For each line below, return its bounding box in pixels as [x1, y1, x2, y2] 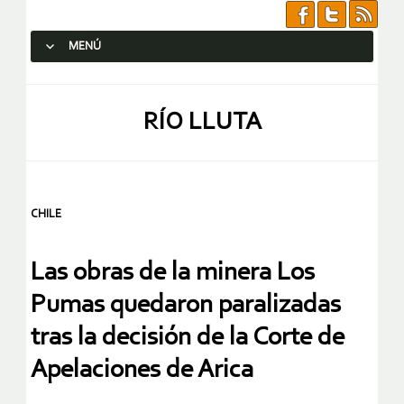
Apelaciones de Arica [31, 357, 253, 384]
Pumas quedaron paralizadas [31, 292, 341, 319]
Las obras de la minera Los [31, 260, 315, 287]
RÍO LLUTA [142, 110, 262, 135]
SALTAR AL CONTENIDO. [39, 72, 170, 86]
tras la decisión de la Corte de [31, 325, 344, 352]
